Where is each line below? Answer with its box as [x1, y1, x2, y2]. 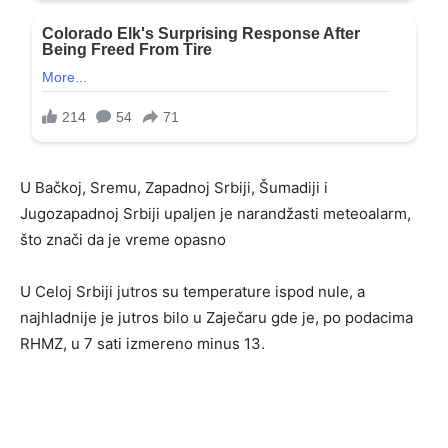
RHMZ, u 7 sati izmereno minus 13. [20, 334, 265, 354]
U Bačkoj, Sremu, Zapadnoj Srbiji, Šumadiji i [20, 178, 328, 198]
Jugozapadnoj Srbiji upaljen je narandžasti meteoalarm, [20, 204, 411, 224]
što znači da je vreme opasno [20, 230, 226, 250]
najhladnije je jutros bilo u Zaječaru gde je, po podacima [20, 308, 413, 328]
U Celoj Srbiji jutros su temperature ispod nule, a [20, 282, 365, 302]
